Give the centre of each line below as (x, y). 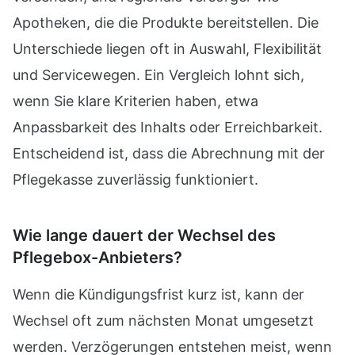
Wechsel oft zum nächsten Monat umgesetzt (163, 321)
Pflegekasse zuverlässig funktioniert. (136, 179)
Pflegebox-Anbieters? (97, 258)
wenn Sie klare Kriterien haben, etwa (136, 101)
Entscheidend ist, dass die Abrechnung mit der (169, 153)
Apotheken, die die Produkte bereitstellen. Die (166, 23)
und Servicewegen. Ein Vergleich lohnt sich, (158, 75)
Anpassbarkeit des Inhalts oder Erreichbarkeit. (168, 127)
